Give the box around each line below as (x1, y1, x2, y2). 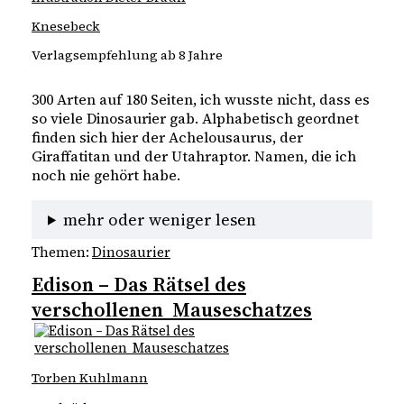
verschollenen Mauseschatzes (32, 296, 312, 324)
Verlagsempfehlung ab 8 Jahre (32, 46, 223, 64)
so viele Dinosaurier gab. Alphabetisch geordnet (32, 108, 359, 129)
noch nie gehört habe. (32, 165, 180, 186)
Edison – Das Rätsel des (32, 271, 246, 298)
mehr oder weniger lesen (63, 207, 257, 231)
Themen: (32, 243, 92, 262)
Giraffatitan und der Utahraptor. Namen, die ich (32, 146, 356, 167)
